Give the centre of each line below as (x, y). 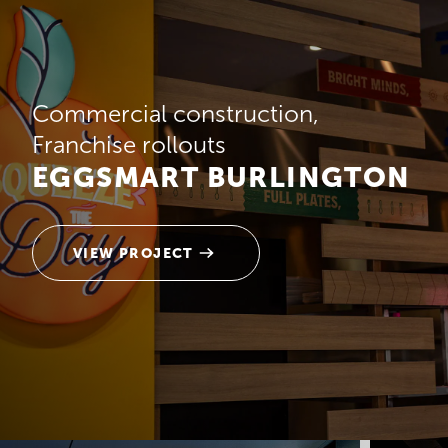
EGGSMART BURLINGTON (221, 177)
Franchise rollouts (129, 145)
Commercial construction (172, 114)
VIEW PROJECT (133, 253)
